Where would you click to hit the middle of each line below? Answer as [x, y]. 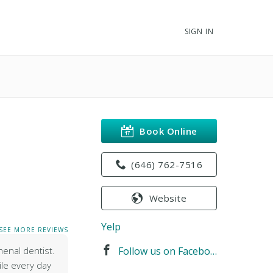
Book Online [168, 131]
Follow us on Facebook [164, 251]
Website [168, 198]
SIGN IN [199, 31]
